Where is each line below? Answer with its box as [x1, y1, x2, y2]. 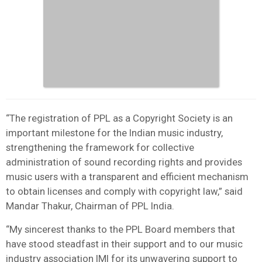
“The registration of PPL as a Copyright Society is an [6, 112, 233, 124]
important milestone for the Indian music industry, [6, 126, 223, 139]
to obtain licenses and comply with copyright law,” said [6, 185, 243, 197]
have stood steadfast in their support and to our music [6, 237, 243, 250]
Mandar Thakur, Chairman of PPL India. [6, 199, 174, 212]
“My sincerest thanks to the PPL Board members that [6, 223, 235, 235]
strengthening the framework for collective [6, 141, 194, 153]
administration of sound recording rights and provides [6, 156, 242, 168]
